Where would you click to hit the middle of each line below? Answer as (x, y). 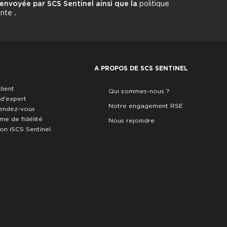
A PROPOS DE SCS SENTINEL (141, 68)
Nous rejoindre (131, 120)
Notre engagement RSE (145, 105)
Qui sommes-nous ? (139, 91)
